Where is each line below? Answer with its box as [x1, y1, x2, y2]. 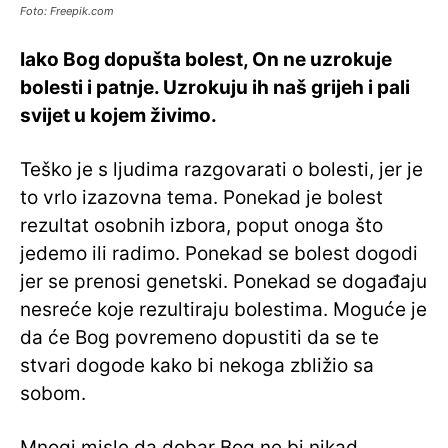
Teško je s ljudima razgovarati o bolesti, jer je [20, 158, 423, 182]
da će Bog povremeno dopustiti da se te [20, 326, 379, 350]
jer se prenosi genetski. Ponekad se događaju [20, 270, 427, 294]
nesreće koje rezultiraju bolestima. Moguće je [20, 298, 427, 322]
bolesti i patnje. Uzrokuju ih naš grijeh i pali [20, 76, 410, 100]
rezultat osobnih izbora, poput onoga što [20, 214, 383, 238]
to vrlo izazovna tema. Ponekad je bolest [20, 186, 383, 210]
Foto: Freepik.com [20, 4, 114, 19]
